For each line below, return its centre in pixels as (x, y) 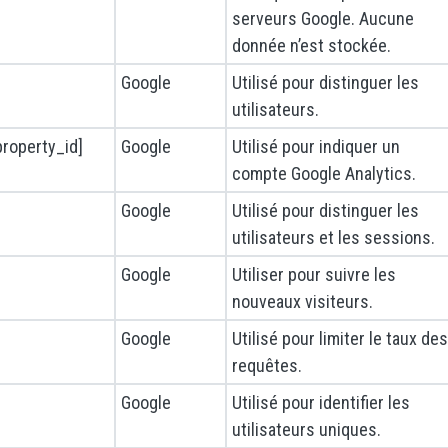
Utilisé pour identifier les (321, 403)
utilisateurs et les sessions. (333, 238)
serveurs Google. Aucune (323, 19)
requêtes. (267, 366)
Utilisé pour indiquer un (316, 147)
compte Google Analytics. (324, 174)
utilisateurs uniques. (306, 430)
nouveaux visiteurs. (302, 302)
